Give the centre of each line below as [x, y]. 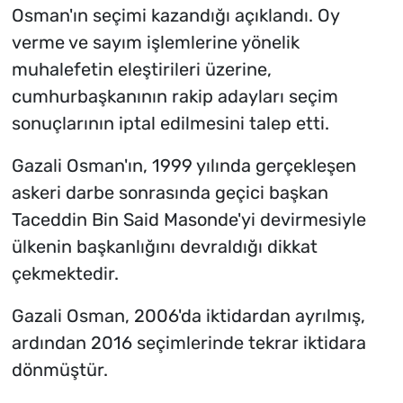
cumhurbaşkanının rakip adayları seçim [175, 97]
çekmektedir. [65, 274]
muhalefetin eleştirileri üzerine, [141, 70]
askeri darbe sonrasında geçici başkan [170, 193]
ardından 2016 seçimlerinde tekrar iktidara [188, 343]
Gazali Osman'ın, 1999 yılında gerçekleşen [184, 166]
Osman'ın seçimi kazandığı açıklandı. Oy [175, 16]
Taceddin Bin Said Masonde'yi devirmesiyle [188, 220]
